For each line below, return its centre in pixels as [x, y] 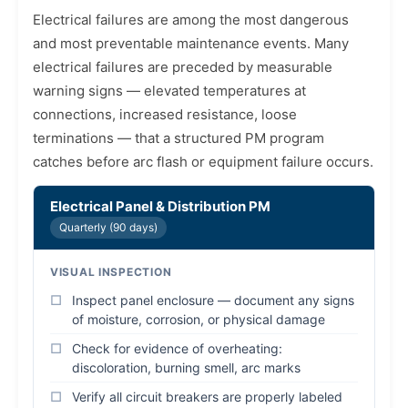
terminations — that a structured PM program [178, 138]
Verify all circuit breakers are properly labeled [207, 397]
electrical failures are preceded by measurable [183, 67]
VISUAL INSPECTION [111, 272]
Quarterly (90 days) [108, 227]
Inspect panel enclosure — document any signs [213, 300]
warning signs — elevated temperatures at [169, 91]
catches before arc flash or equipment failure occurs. [203, 162]
